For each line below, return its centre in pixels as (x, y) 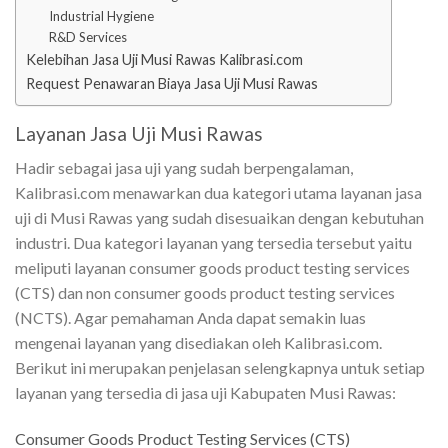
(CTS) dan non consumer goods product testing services (205, 293)
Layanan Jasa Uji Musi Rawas (139, 133)
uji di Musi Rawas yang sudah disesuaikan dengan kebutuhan (219, 218)
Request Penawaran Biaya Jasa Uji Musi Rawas (172, 83)
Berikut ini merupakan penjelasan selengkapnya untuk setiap (220, 368)
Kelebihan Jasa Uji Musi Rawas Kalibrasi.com (164, 59)
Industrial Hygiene (101, 15)
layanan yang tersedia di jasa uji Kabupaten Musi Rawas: (207, 393)
